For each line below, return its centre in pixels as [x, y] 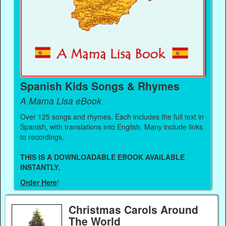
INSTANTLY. [40, 167]
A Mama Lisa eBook [61, 100]
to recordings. [43, 136]
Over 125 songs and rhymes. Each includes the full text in [112, 116]
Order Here [39, 182]
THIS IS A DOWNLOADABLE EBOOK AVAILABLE [103, 157]
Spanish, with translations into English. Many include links [112, 126]
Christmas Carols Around [133, 210]
